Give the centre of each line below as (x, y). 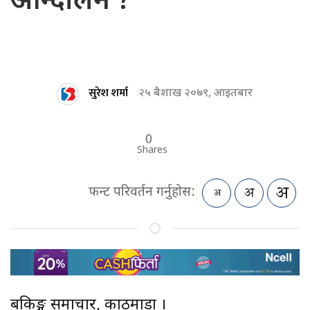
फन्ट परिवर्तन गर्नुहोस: (142, 192)
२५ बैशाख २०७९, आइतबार (195, 93)
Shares (152, 150)
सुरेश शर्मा (108, 93)
